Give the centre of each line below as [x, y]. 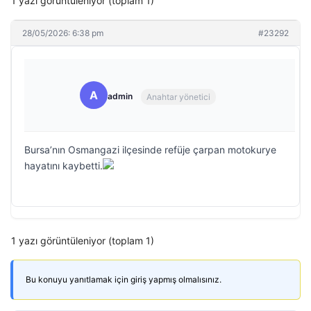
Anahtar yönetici [178, 96]
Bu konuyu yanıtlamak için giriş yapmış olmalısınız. [124, 279]
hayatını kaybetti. [64, 166]
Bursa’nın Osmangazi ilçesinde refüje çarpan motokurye [150, 150]
